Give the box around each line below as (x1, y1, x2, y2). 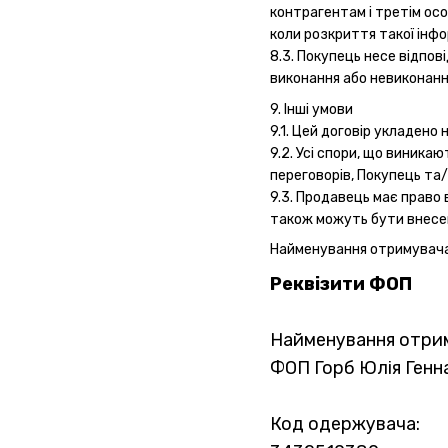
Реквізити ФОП (270, 272, 412, 295)
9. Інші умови (270, 100, 353, 118)
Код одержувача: (270, 412, 420, 435)
